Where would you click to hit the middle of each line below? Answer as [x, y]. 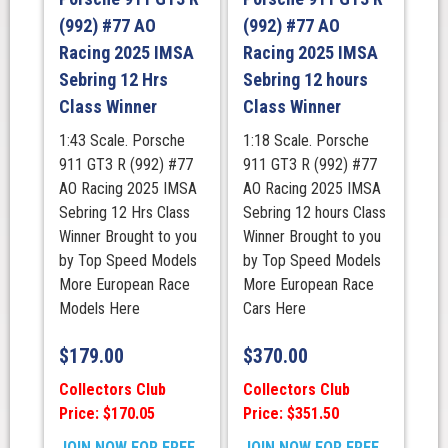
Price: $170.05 [106, 414]
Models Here [99, 309]
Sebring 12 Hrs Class [124, 213]
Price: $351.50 [290, 414]
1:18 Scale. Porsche [305, 141]
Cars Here [274, 309]
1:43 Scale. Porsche [121, 141]
